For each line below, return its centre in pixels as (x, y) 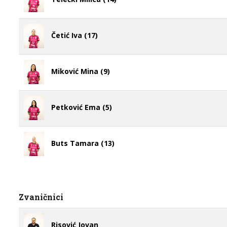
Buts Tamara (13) (83, 143)
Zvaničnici (41, 197)
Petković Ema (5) (82, 107)
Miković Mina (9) (81, 71)
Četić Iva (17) (74, 35)
